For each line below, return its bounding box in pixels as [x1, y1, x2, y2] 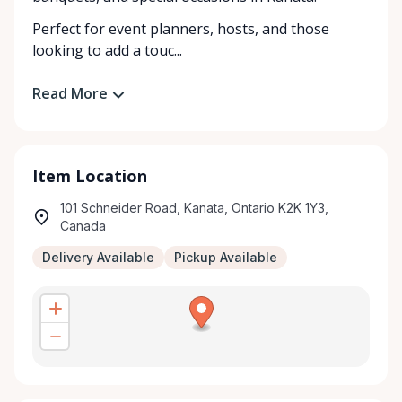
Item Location [32, 164, 147, 187]
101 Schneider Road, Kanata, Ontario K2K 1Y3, [60, 199, 328, 215]
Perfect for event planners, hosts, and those [32, 19, 329, 39]
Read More [32, 83, 108, 103]
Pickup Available [174, 249, 277, 265]
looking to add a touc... [32, 40, 182, 60]
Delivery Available [42, 249, 154, 265]
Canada [60, 217, 106, 233]
